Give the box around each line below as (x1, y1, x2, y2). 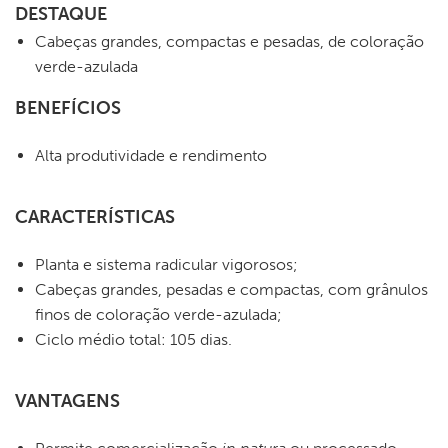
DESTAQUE (15, 3, 107, 25)
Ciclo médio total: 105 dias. (35, 330, 232, 349)
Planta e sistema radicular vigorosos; (35, 255, 298, 274)
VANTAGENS (15, 390, 120, 412)
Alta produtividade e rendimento (35, 146, 267, 165)
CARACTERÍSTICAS (15, 206, 175, 228)
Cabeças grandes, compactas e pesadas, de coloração (35, 32, 424, 51)
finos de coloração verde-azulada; (35, 305, 282, 324)
